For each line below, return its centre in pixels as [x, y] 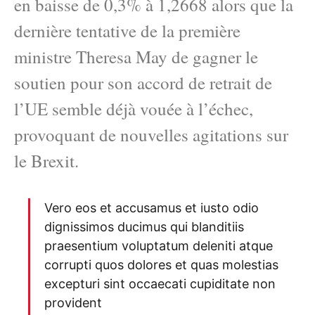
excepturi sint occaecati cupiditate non [160, 283]
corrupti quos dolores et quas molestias [161, 264]
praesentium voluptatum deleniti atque [159, 245]
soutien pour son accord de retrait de [143, 83]
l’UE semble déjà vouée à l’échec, [134, 109]
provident [73, 302]
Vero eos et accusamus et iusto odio [152, 207]
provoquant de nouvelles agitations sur [151, 135]
